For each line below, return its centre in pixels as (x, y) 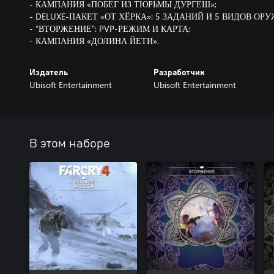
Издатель (49, 73)
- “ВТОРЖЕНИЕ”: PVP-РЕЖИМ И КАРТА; (110, 28)
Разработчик (179, 73)
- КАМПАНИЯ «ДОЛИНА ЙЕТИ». (94, 41)
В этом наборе (70, 144)
